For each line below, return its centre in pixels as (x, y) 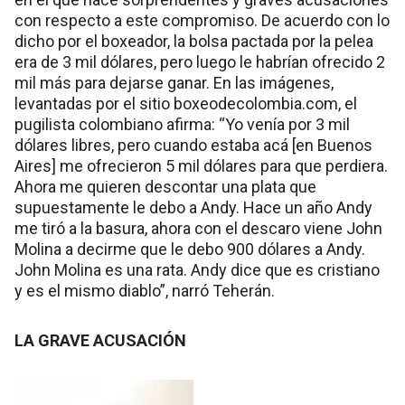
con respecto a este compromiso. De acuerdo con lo (202, 20)
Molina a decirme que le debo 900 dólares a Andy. (190, 249)
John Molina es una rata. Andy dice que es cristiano (197, 270)
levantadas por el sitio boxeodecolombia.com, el (186, 104)
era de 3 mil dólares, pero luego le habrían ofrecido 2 (200, 62)
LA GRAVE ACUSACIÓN (100, 340)
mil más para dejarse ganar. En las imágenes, (174, 83)
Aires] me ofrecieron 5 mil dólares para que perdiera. (201, 166)
